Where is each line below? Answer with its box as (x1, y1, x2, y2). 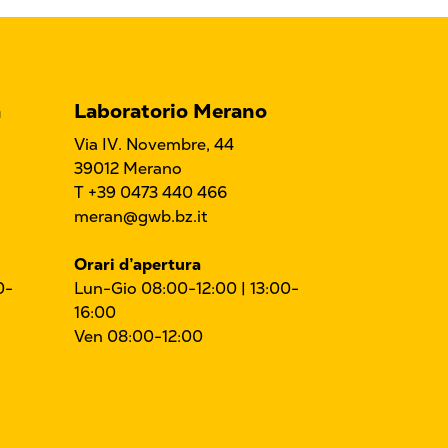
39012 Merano (74, 158, 182, 180)
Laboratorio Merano (74, 98, 267, 125)
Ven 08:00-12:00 (74, 326, 203, 348)
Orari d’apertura (74, 254, 201, 276)
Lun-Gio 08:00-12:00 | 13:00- (74, 278, 299, 300)
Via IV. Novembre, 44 (74, 134, 234, 156)
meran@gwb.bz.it (74, 206, 208, 228)
